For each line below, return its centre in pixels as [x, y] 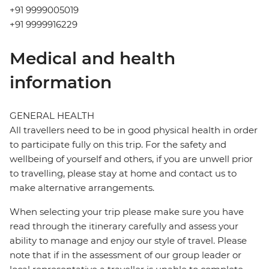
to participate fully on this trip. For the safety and [118, 145]
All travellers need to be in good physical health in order [134, 130]
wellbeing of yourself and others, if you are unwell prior [131, 159]
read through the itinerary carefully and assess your [124, 226]
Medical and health [92, 59]
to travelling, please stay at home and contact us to [123, 174]
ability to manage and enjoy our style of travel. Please [128, 241]
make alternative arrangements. [82, 188]
